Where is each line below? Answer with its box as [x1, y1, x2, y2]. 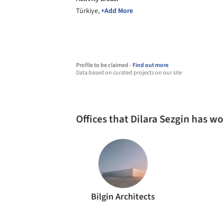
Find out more [132, 61, 168, 69]
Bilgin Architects [91, 190, 155, 203]
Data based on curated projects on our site [76, 68, 182, 77]
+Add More [101, 6, 133, 16]
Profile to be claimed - [76, 61, 132, 69]
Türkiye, [76, 6, 101, 16]
